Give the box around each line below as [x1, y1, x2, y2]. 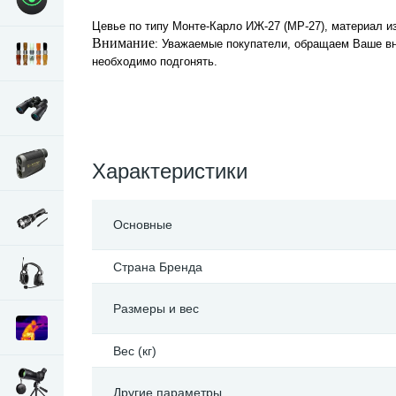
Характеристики [92, 159, 247, 183]
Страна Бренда [113, 260, 202, 274]
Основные [113, 217, 172, 232]
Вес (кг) [113, 344, 156, 358]
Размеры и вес [113, 301, 199, 316]
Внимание [92, 35, 155, 50]
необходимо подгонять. [92, 55, 217, 68]
